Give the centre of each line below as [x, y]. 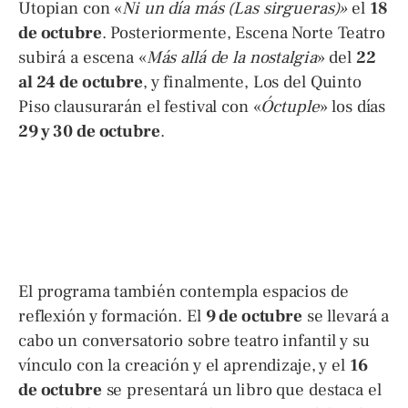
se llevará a [346, 316]
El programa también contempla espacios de [184, 291]
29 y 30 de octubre [89, 132]
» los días [352, 107]
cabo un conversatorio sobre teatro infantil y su [194, 340]
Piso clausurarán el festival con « [140, 107]
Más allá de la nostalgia [231, 58]
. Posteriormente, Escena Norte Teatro [243, 33]
